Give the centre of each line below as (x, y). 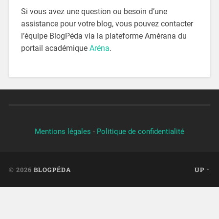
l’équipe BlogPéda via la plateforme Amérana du (104, 36)
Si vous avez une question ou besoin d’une (94, 11)
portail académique (55, 48)
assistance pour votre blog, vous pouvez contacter (107, 23)
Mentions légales (63, 131)
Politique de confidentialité (141, 131)
